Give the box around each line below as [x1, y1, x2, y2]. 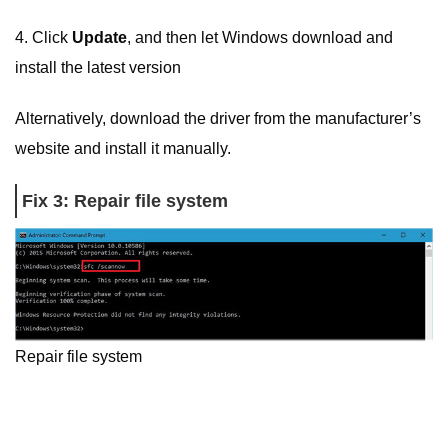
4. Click [15, 28, 72, 46]
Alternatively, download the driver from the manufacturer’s [15, 109, 421, 127]
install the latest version [15, 58, 181, 76]
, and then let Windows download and [127, 28, 393, 46]
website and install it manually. [15, 139, 231, 157]
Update [72, 28, 127, 46]
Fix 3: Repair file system [22, 191, 228, 212]
